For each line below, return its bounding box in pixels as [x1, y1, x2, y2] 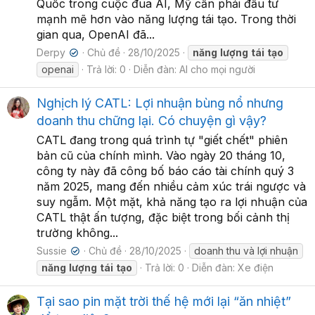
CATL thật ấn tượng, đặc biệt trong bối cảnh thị [37, 210, 290, 224]
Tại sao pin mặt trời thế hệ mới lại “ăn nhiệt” [37, 293, 291, 309]
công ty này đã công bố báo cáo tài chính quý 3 [37, 163, 294, 178]
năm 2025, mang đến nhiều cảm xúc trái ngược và [37, 179, 306, 193]
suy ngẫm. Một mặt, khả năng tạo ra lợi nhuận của [37, 194, 307, 209]
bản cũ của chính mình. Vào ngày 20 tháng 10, [37, 148, 285, 162]
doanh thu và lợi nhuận [194, 244, 299, 257]
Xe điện [238, 261, 274, 274]
